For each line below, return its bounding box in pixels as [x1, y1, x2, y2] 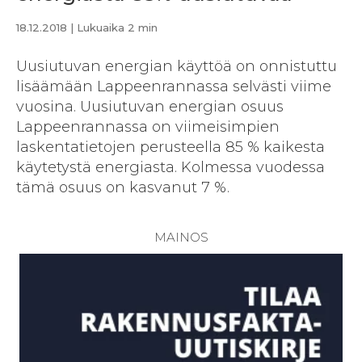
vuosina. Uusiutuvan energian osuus [16, 98, 284, 116]
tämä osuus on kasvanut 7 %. [16, 179, 229, 197]
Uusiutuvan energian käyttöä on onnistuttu [16, 57, 337, 76]
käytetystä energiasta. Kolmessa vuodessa [16, 158, 325, 177]
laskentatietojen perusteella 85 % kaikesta [16, 138, 325, 157]
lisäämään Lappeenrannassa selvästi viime [16, 78, 331, 96]
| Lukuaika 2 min [67, 21, 158, 35]
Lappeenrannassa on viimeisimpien [16, 118, 280, 137]
